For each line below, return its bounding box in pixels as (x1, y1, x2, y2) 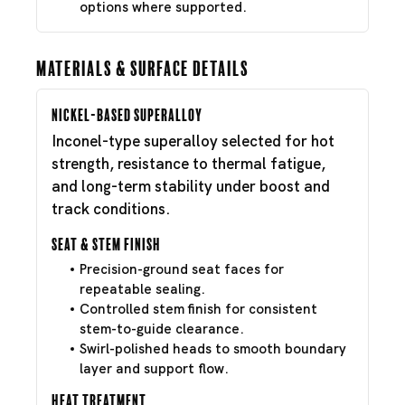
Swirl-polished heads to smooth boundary (80, 340, 346, 358)
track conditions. (52, 199, 171, 219)
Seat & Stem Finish (52, 234, 161, 250)
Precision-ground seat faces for (80, 260, 284, 278)
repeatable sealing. (80, 280, 205, 298)
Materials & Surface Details (36, 57, 249, 77)
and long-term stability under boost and (52, 176, 330, 196)
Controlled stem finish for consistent (80, 300, 317, 318)
